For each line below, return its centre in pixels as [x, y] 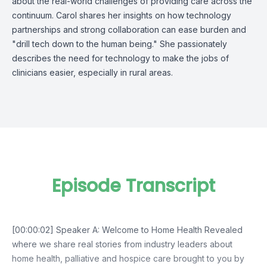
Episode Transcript [133, 186]
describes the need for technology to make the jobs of [120, 58]
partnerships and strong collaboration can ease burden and [129, 30]
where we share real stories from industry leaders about [122, 244]
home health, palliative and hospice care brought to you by [128, 258]
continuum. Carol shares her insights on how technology [122, 15]
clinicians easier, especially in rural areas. [94, 72]
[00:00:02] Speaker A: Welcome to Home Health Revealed [127, 230]
